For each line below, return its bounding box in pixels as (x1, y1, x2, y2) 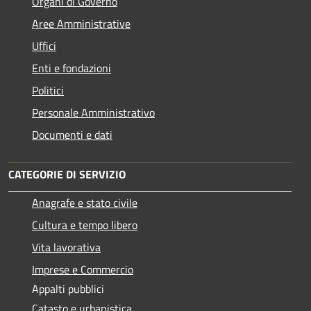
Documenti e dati (32, 126, 112, 143)
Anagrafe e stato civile (32, 194, 137, 211)
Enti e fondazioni (32, 59, 111, 76)
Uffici (32, 37, 56, 54)
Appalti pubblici (32, 280, 104, 297)
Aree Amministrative (32, 15, 131, 32)
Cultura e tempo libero (32, 216, 137, 233)
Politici (32, 81, 64, 99)
